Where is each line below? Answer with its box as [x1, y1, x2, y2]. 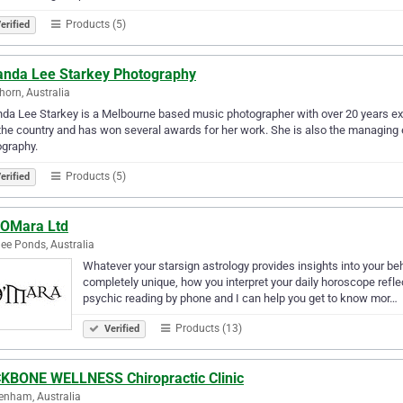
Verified [102, 322, 139, 335]
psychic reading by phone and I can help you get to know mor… [83, 291, 398, 305]
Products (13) [173, 321, 242, 335]
